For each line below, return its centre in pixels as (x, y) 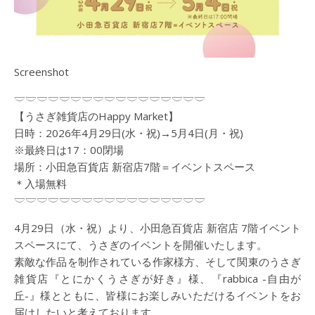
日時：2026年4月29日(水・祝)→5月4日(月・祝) (134, 133)
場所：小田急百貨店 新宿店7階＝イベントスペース (135, 166)
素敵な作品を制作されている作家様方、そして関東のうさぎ (157, 261)
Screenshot (41, 71)
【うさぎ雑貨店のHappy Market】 (96, 116)
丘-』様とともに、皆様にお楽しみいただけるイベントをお (157, 295)
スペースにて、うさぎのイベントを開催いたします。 (141, 244)
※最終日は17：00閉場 (69, 149)
